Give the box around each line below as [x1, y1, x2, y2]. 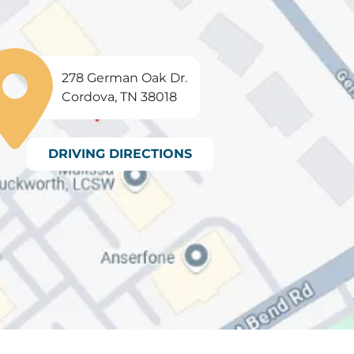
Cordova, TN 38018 [62, 89, 177, 105]
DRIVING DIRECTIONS [48, 146, 192, 162]
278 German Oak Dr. [62, 70, 187, 86]
